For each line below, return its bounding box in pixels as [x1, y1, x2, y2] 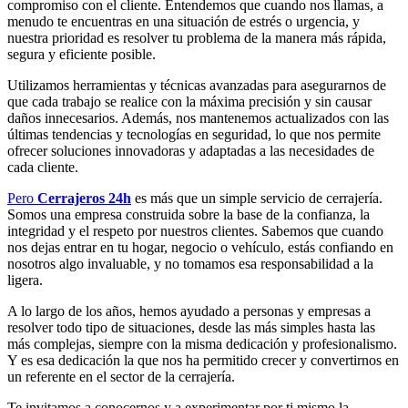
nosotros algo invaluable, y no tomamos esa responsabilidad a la [7, 256, 373, 272]
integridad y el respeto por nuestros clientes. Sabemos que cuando [7, 223, 383, 240]
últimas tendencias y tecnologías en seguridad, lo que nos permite [7, 127, 381, 143]
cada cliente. [7, 159, 78, 176]
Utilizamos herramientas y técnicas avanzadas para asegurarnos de [7, 77, 386, 94]
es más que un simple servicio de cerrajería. [131, 190, 382, 207]
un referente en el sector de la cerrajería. [7, 369, 235, 385]
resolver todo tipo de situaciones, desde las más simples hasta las [7, 320, 375, 336]
